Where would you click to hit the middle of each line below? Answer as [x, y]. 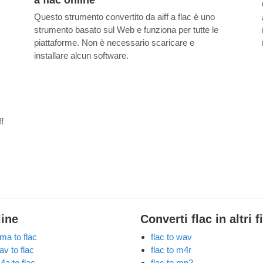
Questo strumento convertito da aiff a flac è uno [124, 17]
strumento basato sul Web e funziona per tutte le [126, 30]
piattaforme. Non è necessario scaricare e [114, 43]
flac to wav [171, 237]
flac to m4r [171, 249]
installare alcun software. [81, 56]
